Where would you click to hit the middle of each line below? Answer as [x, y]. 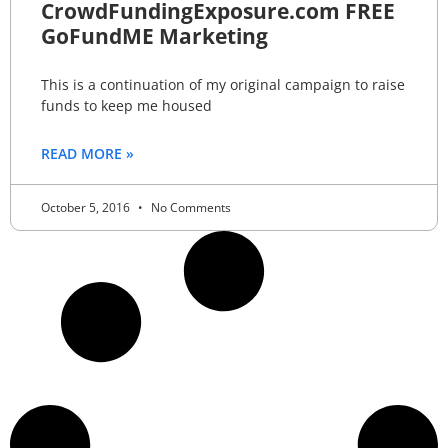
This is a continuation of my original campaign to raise [223, 84]
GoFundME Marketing [154, 35]
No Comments [189, 207]
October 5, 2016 [87, 207]
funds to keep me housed [126, 105]
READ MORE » [87, 153]
